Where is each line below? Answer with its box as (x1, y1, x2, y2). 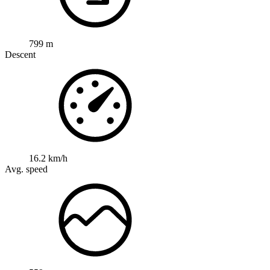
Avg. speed (5, 164, 48, 175)
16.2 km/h (29, 153, 67, 164)
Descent (5, 49, 36, 60)
